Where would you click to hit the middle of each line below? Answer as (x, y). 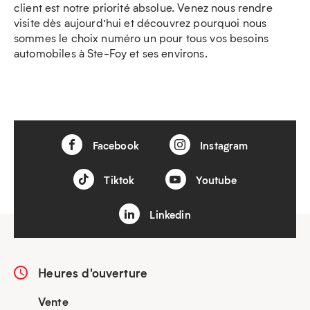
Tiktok (118, 180)
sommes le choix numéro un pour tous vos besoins (142, 38)
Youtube (215, 180)
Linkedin (169, 215)
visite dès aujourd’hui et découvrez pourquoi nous (140, 22)
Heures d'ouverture (91, 273)
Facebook (114, 145)
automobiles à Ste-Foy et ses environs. (111, 53)
